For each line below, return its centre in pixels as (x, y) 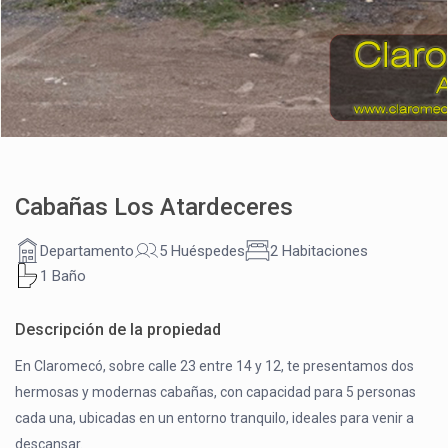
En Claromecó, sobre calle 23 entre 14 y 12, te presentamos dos (215, 366)
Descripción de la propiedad (118, 330)
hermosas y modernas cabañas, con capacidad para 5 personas (216, 392)
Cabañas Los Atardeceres (154, 207)
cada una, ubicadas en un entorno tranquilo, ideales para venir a (215, 418)
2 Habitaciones (319, 250)
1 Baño (63, 275)
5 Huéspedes (202, 250)
